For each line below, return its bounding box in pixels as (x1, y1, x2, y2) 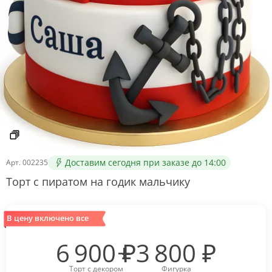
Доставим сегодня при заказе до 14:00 (65, 156, 226, 168)
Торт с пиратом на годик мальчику (6, 174, 190, 189)
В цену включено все (7, 212, 89, 223)
